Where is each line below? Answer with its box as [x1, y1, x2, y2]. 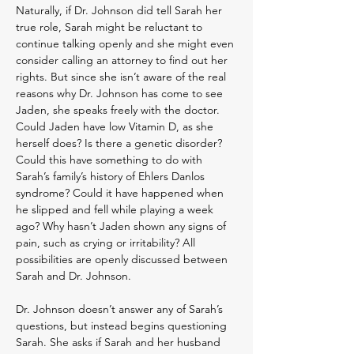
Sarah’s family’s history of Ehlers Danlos [16, 169, 205, 183]
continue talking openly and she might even [16, 36, 234, 51]
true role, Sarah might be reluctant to [16, 20, 202, 34]
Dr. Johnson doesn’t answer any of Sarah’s [16, 302, 223, 316]
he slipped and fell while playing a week [16, 202, 213, 217]
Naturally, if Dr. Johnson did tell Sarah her [16, 3, 222, 17]
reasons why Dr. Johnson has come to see [16, 86, 223, 100]
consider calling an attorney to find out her [16, 53, 228, 67]
